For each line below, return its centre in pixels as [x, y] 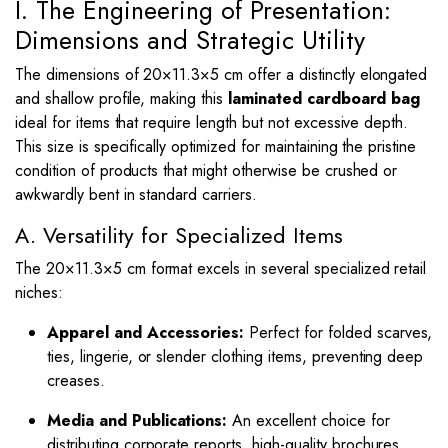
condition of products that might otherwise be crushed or [206, 170]
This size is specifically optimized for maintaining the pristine [216, 146]
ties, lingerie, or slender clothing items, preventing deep [235, 356]
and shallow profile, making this [122, 98]
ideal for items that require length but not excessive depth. [212, 122]
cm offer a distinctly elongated [323, 74]
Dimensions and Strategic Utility [190, 40]
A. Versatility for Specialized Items [179, 235]
